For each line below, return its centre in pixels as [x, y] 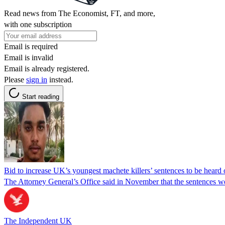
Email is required [31, 46]
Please [15, 79]
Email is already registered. [47, 68]
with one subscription [38, 24]
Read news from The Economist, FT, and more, [80, 13]
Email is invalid [29, 57]
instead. [60, 79]
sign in [37, 79]
